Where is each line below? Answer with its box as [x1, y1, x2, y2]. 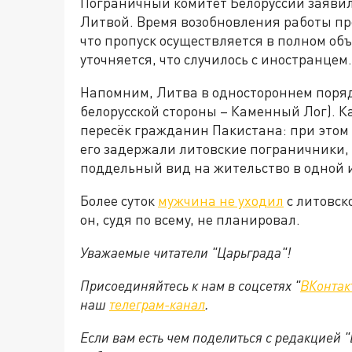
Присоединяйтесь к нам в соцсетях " [80, 277, 300, 294]
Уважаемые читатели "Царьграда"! [80, 244, 291, 261]
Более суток [80, 192, 158, 209]
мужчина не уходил [158, 192, 284, 209]
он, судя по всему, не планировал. [80, 211, 300, 228]
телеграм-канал [109, 295, 205, 313]
